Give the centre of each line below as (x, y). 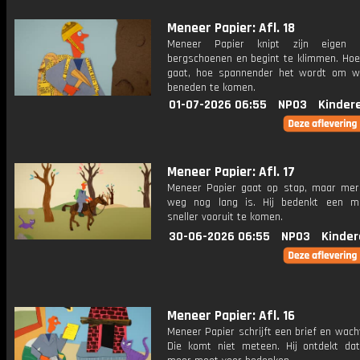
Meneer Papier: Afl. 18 (231, 28)
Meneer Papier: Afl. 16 (231, 316)
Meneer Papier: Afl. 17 (231, 172)
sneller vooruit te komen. (225, 217)
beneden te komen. (211, 88)
